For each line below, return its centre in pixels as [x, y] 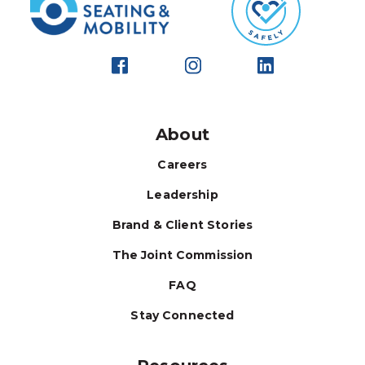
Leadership [182, 194]
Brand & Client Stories [182, 224]
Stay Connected [182, 315]
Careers [182, 164]
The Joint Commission [182, 255]
